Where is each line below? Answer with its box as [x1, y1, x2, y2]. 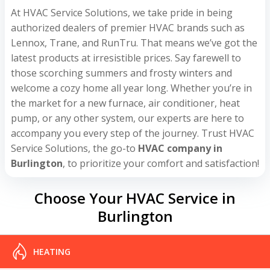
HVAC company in [138, 141, 222, 155]
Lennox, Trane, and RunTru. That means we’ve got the [11, 36, 257, 49]
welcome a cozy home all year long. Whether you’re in [11, 81, 252, 95]
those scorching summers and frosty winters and [11, 66, 232, 80]
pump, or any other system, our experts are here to [11, 111, 244, 125]
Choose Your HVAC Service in [34, 187, 236, 208]
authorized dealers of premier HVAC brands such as [11, 20, 245, 34]
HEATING [33, 245, 71, 257]
